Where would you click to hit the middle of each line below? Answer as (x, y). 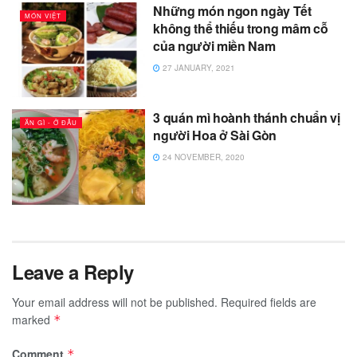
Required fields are (269, 302)
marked (33, 320)
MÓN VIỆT (43, 15)
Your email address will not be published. (115, 302)
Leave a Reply (73, 272)
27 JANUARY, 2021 (198, 67)
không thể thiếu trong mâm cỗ (241, 28)
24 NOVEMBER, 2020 (203, 157)
